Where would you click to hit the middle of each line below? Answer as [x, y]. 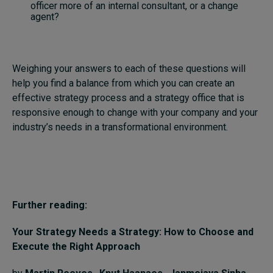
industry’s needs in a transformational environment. [120, 127]
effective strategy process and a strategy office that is [128, 98]
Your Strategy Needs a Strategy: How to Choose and [133, 232]
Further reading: [50, 205]
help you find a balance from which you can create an [123, 83]
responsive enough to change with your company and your [135, 113]
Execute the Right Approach [76, 247]
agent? [45, 17]
